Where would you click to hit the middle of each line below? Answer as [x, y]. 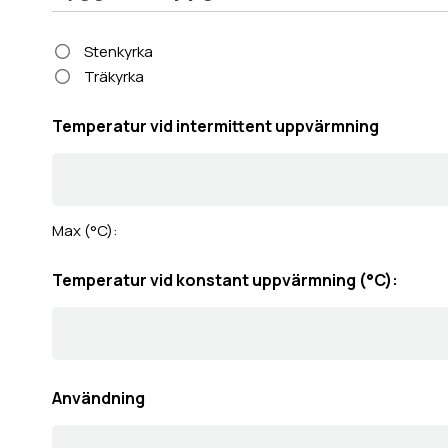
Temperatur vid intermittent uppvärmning [215, 125]
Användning [98, 397]
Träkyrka [113, 76]
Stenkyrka [118, 52]
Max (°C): [85, 230]
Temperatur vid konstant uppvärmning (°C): [225, 279]
